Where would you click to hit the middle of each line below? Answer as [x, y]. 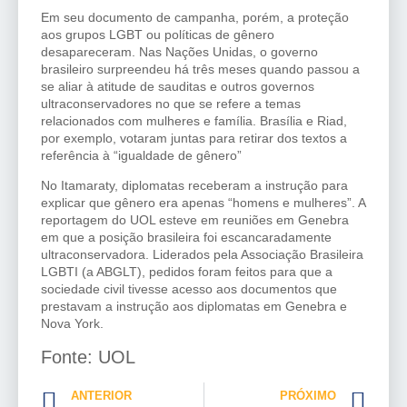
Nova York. [72, 324]
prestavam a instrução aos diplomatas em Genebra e [194, 307]
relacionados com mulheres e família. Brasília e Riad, [194, 120]
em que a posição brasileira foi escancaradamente [186, 238]
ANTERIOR [101, 395]
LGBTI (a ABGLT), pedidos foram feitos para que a [187, 272]
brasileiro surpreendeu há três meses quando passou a [200, 69]
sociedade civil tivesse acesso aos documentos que [189, 289]
